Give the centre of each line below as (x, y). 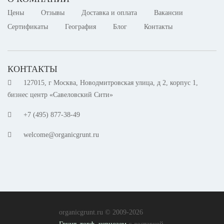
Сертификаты (28, 27)
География (80, 27)
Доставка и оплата (109, 13)
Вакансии (168, 13)
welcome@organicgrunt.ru (61, 135)
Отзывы (53, 13)
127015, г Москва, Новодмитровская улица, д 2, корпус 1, (111, 83)
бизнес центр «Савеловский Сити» (60, 95)
